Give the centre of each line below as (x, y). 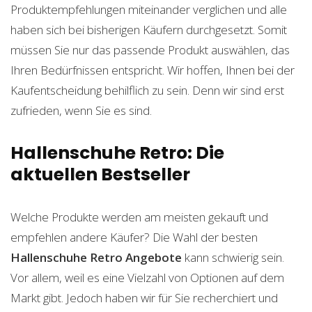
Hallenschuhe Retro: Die (117, 153)
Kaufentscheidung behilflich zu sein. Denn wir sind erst (147, 91)
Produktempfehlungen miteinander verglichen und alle (149, 10)
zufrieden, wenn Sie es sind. (81, 111)
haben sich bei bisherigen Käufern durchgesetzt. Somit (149, 30)
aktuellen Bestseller (100, 175)
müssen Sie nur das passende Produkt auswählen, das (150, 50)
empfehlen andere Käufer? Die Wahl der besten (134, 237)
